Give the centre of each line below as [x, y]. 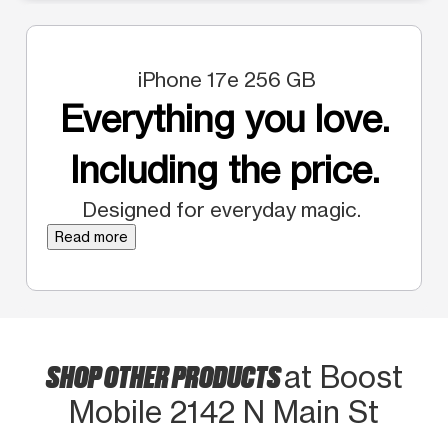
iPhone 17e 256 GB [224, 79]
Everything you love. [224, 118]
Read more [91, 236]
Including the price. [224, 169]
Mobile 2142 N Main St [224, 411]
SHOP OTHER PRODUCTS [164, 374]
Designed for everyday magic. [224, 209]
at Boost [343, 376]
